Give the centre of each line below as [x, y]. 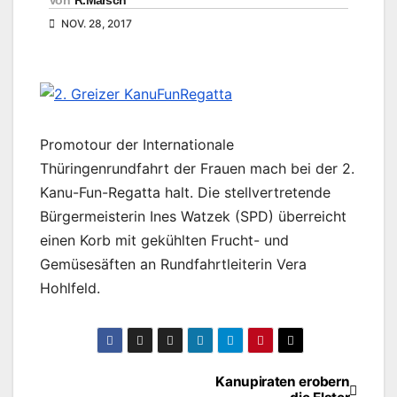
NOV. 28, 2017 [95, 24]
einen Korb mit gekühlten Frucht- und [164, 241]
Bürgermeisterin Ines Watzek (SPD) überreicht [193, 217]
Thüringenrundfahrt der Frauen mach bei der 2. [197, 169]
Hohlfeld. [70, 288]
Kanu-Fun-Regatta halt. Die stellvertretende [185, 193]
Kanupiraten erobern [283, 382]
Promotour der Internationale [137, 145]
